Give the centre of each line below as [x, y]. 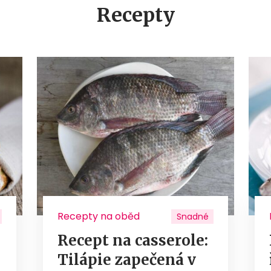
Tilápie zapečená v [126, 260]
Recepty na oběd [98, 217]
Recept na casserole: [132, 241]
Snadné [192, 217]
